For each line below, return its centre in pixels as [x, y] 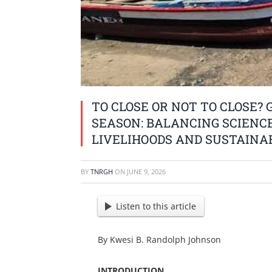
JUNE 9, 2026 [146, 171]
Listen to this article [156, 206]
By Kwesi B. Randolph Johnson [159, 240]
